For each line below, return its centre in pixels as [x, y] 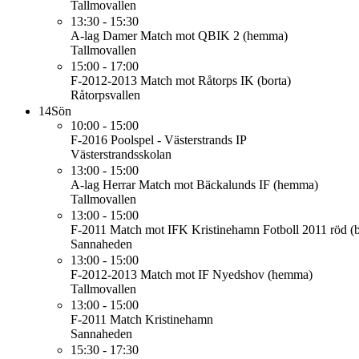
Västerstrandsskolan [121, 154]
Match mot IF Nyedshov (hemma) [226, 274]
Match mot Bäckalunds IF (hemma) [228, 185]
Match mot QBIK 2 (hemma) [214, 36]
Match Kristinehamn [161, 319]
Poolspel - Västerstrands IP [179, 140]
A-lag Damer [104, 36]
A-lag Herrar [103, 185]
